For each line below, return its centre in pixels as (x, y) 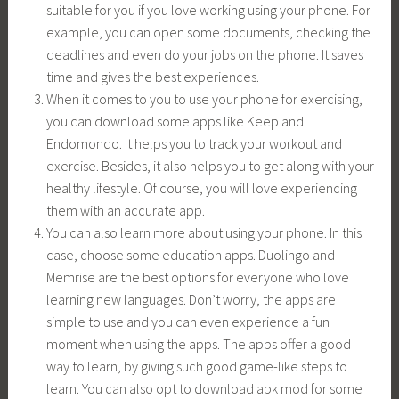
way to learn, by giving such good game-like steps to (196, 366)
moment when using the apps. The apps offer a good (198, 343)
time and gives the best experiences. (152, 76)
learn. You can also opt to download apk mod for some (204, 388)
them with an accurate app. (125, 210)
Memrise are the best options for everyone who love (197, 277)
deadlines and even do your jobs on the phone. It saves (204, 54)
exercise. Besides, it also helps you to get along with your (210, 165)
